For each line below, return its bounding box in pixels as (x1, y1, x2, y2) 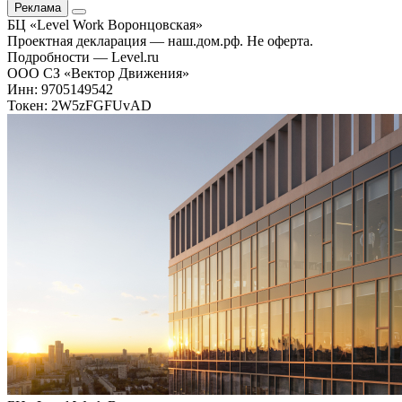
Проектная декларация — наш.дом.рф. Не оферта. (7, 32, 313, 48)
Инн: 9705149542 (7, 81, 113, 97)
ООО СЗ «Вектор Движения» (7, 65, 189, 81)
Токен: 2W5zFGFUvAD (7, 97, 152, 113)
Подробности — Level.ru (7, 48, 159, 65)
